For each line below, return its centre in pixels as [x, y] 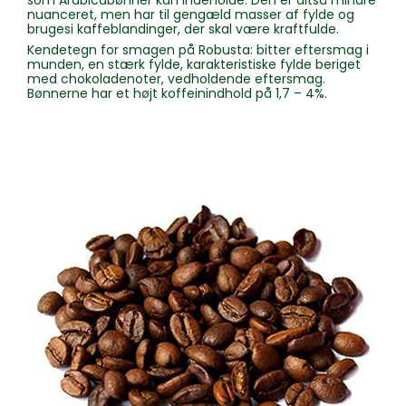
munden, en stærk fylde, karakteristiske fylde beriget [194, 65]
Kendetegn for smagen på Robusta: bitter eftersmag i [198, 50]
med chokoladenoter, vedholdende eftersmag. [176, 79]
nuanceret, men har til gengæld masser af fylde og [191, 15]
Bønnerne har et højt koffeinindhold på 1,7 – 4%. [177, 94]
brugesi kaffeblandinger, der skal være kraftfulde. [183, 29]
